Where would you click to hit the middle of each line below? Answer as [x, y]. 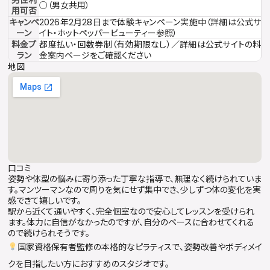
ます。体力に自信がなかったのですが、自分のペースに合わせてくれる [131, 222]
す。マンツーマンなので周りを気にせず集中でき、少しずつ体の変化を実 [135, 190]
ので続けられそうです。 [49, 233]
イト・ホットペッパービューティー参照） [108, 33]
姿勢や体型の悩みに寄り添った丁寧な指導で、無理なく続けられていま [135, 179]
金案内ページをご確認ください [96, 55]
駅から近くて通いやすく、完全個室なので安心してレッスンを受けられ [131, 211]
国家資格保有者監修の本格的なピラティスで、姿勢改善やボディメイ [140, 247]
